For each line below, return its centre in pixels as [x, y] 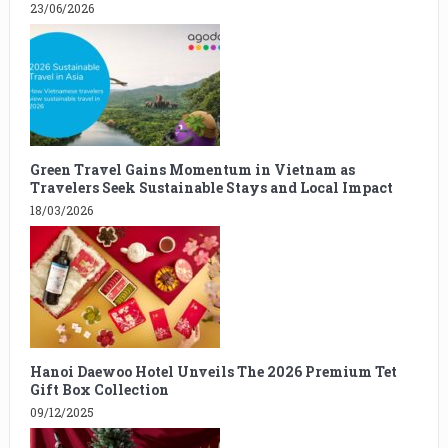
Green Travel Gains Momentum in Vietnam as [192, 170]
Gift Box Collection [99, 390]
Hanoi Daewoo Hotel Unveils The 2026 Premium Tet [213, 372]
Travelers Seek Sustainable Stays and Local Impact [211, 188]
